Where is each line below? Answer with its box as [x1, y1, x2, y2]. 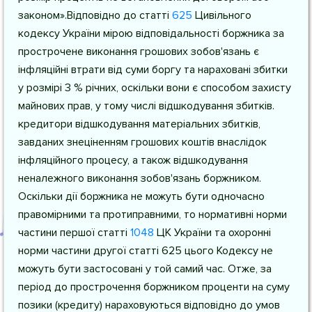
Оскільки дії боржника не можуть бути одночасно [18, 189, 265, 203]
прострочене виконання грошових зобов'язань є [18, 45, 259, 58]
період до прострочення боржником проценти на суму [18, 280, 290, 294]
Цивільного [192, 8, 251, 22]
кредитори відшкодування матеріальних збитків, [18, 117, 260, 131]
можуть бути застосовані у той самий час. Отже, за [18, 262, 272, 276]
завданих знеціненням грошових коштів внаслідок [18, 135, 267, 149]
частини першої [18, 226, 97, 240]
